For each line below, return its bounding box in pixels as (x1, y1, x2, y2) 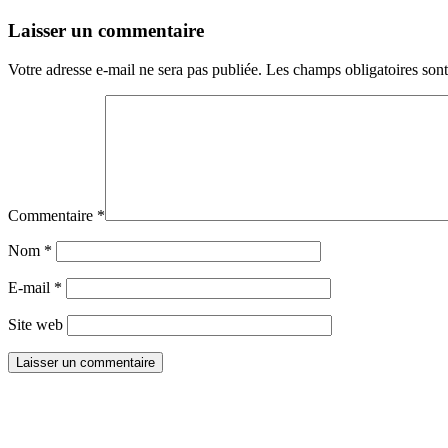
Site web (8, 315, 63, 333)
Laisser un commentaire (8, 19, 204, 41)
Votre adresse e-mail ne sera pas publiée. (8, 60, 262, 78)
